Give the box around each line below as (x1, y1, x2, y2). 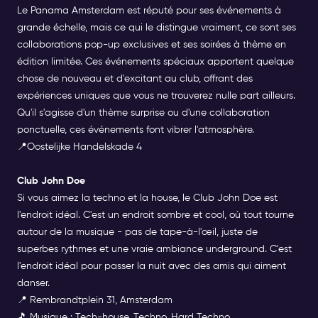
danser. (17, 278, 50, 289)
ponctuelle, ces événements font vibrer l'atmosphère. (17, 125, 254, 136)
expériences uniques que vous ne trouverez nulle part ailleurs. (17, 91, 295, 102)
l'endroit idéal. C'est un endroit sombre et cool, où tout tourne (17, 210, 294, 221)
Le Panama (17, 6, 72, 16)
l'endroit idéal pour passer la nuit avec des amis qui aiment (17, 261, 286, 272)
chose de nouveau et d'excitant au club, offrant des (17, 74, 253, 84)
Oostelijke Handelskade (27, 142, 136, 153)
